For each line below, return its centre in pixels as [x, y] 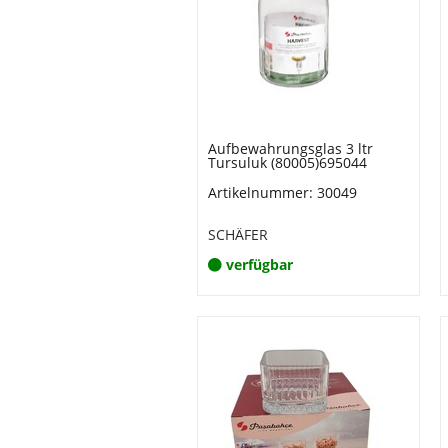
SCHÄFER [238, 234]
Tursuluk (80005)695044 [287, 162]
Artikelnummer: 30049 [282, 192]
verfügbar [259, 264]
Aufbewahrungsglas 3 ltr [290, 148]
